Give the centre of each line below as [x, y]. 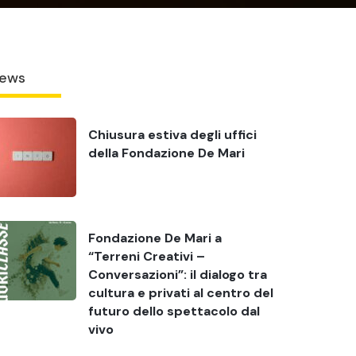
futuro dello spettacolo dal [174, 311]
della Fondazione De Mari [166, 153]
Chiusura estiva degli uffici [172, 135]
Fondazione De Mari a [155, 238]
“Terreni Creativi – [146, 256]
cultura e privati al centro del [180, 293]
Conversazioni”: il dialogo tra [177, 275]
